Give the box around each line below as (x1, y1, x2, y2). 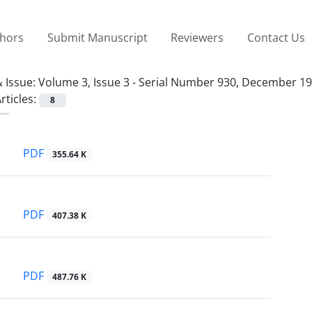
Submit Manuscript (47, 29, 148, 45)
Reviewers (171, 29, 224, 45)
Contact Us (247, 29, 305, 45)
